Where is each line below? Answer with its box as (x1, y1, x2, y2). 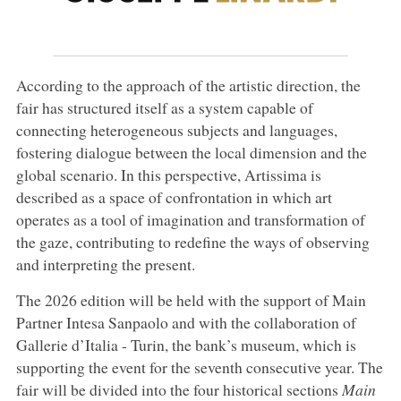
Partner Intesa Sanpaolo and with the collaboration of (15, 311, 356, 333)
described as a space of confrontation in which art (15, 185, 332, 208)
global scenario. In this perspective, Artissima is (15, 163, 321, 185)
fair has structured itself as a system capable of (15, 96, 313, 118)
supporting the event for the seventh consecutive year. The (15, 355, 383, 378)
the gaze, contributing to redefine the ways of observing (15, 230, 370, 252)
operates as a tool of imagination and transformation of (15, 208, 365, 230)
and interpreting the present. (15, 252, 195, 275)
